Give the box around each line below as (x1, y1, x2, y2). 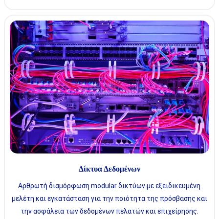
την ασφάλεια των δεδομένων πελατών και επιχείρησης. (20, 207, 198, 216)
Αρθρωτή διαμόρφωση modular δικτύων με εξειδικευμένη (18, 182, 201, 190)
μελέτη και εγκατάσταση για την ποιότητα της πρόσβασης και (11, 195, 207, 203)
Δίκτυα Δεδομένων (78, 165, 140, 174)
